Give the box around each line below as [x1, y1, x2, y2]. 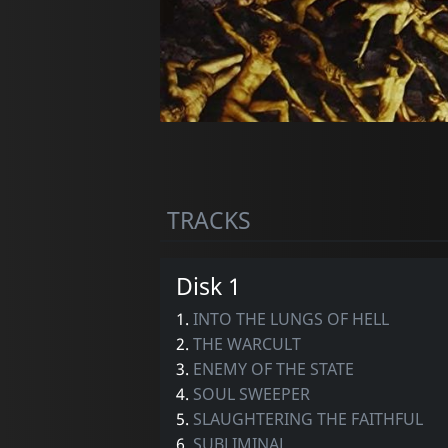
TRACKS [166, 204, 251, 237]
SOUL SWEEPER [192, 383, 310, 406]
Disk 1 [175, 270, 241, 303]
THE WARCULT [192, 333, 301, 356]
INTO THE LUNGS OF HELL [192, 308, 389, 331]
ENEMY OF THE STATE [192, 358, 354, 381]
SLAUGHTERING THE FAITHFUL [192, 408, 423, 431]
